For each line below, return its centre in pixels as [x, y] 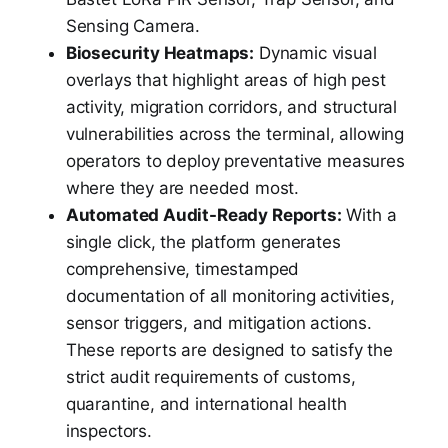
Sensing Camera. [133, 25]
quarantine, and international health [206, 403]
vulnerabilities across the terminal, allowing [235, 133]
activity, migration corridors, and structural [231, 106]
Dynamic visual [315, 52]
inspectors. [108, 430]
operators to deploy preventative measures [235, 160]
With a [369, 214]
